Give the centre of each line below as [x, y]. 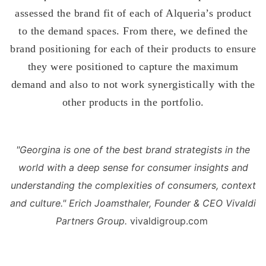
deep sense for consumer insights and [162, 167]
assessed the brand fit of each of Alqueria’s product [133, 13]
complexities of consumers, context [175, 185]
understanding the [51, 185]
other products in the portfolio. [133, 102]
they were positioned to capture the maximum [133, 66]
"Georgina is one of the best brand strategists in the [133, 149]
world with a [46, 167]
